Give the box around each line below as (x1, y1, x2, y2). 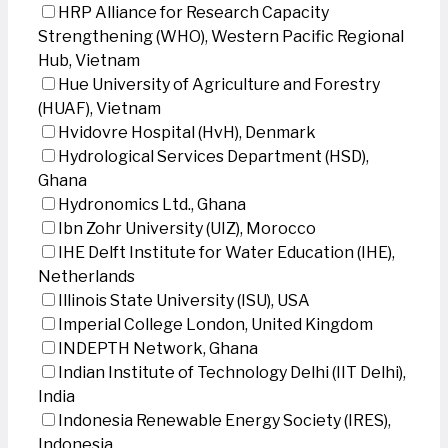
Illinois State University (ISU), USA (58, 291, 310, 310)
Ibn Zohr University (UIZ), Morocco (58, 219, 316, 238)
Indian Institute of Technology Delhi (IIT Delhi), (58, 363, 406, 382)
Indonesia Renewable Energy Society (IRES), (58, 411, 391, 430)
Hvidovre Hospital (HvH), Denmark (58, 123, 316, 142)
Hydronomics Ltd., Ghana (58, 195, 246, 214)
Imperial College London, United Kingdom (58, 315, 373, 334)
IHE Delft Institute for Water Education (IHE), (58, 243, 395, 262)
